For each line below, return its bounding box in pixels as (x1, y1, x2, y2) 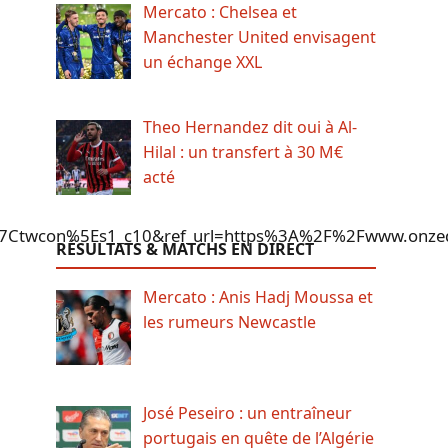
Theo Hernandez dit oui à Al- (143, 116, 357, 139)
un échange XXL (143, 50, 262, 73)
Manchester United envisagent (143, 25, 376, 48)
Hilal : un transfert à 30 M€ (143, 141, 343, 164)
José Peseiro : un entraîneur (143, 401, 352, 424)
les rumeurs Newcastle (143, 311, 316, 334)
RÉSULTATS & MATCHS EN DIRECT (56, 238, 314, 261)
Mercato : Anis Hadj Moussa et (143, 286, 373, 309)
